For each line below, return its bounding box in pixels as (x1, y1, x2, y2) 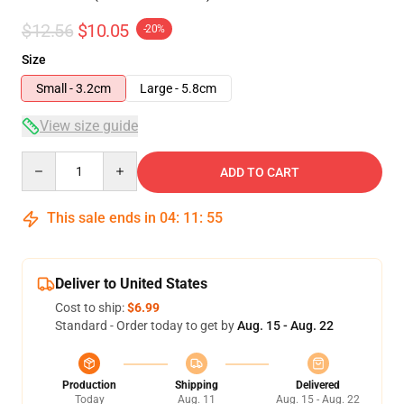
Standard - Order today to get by (55, 318, 237, 333)
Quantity (21, 152, 70, 167)
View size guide (40, 117, 138, 134)
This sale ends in (43, 209, 160, 226)
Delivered (296, 379, 340, 391)
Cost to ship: (55, 300, 127, 315)
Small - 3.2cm (36, 81, 111, 96)
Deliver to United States (55, 275, 207, 292)
